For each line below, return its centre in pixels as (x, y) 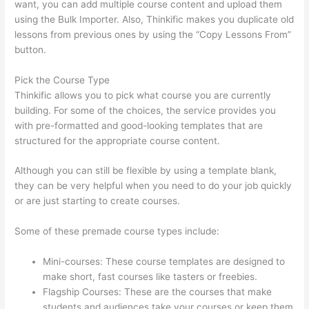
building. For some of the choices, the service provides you (146, 110)
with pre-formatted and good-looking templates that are (139, 125)
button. (31, 49)
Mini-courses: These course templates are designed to (164, 262)
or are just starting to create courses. (98, 201)
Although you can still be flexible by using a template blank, (146, 171)
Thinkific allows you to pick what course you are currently (143, 95)
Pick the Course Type (62, 80)
